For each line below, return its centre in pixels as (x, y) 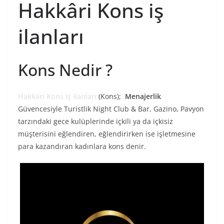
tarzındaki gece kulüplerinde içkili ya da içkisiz (95, 121)
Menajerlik (142, 96)
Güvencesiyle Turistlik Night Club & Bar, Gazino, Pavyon (111, 109)
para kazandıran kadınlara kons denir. (82, 146)
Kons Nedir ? (65, 70)
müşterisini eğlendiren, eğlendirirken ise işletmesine (107, 134)
